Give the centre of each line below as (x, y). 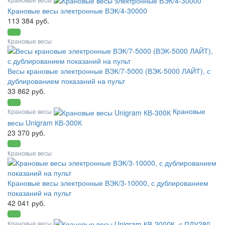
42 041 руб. (26, 203)
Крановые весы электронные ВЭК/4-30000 (77, 11)
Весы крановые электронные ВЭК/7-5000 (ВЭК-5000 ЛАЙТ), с (109, 71)
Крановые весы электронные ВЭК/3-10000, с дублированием (108, 183)
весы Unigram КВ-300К (45, 122)
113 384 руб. (28, 21)
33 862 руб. (26, 91)
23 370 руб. (26, 132)
